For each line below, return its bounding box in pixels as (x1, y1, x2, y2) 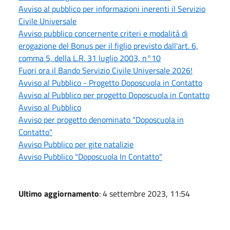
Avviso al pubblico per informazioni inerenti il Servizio (18, 2, 205, 15)
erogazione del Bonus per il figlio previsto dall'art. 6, (18, 39, 198, 52)
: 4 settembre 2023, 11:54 (99, 187, 190, 200)
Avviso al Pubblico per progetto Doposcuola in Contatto (18, 88, 209, 101)
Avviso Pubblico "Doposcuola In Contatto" (18, 150, 162, 163)
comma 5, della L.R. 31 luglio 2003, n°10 (18, 51, 161, 64)
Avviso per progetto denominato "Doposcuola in (18, 113, 184, 126)
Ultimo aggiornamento (18, 187, 99, 200)
